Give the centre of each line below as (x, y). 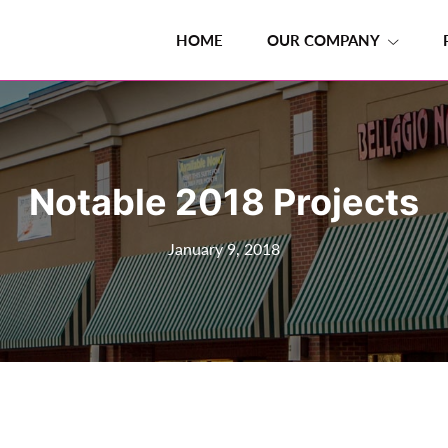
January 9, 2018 (224, 249)
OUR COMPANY (323, 39)
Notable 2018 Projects (224, 202)
